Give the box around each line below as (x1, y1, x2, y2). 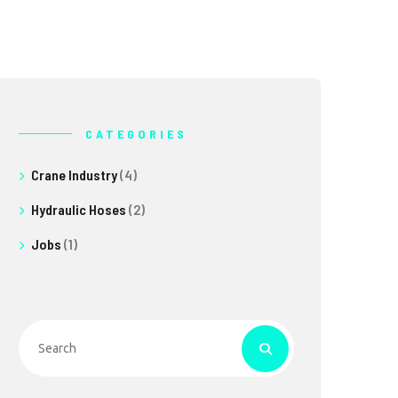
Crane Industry (31, 166, 117, 183)
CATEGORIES (85, 126, 187, 141)
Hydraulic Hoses (31, 201, 126, 218)
